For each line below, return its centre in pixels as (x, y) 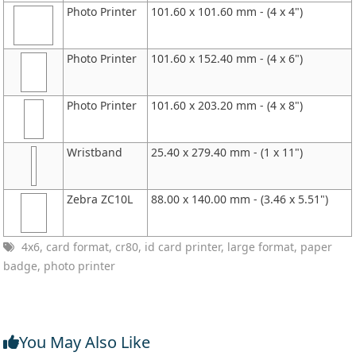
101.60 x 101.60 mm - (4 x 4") (227, 11)
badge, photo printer (60, 265)
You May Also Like (85, 342)
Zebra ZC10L (100, 199)
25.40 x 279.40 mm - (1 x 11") (227, 152)
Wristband (95, 152)
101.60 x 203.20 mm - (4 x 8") (227, 105)
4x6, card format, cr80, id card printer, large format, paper (176, 246)
